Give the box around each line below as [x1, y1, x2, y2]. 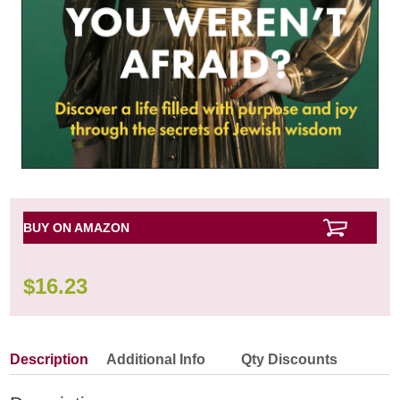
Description [10, 352, 89, 368]
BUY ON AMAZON [23, 221, 130, 236]
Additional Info [106, 352, 206, 368]
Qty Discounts [241, 352, 338, 368]
